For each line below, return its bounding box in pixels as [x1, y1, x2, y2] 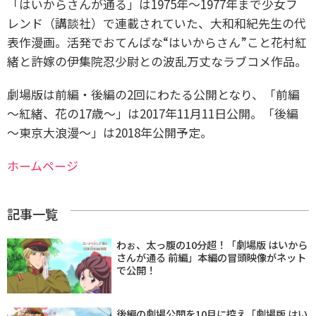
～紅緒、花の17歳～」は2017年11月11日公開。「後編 [7, 104, 298, 122]
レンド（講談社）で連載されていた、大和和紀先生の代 [7, 13, 306, 32]
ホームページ [7, 156, 78, 174]
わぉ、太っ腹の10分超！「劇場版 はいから [116, 236, 308, 252]
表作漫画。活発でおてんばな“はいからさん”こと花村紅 [7, 32, 307, 51]
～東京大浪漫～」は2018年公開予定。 [7, 123, 212, 141]
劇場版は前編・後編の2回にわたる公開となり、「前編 [7, 85, 300, 103]
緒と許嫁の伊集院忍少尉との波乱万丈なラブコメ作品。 [7, 51, 307, 70]
